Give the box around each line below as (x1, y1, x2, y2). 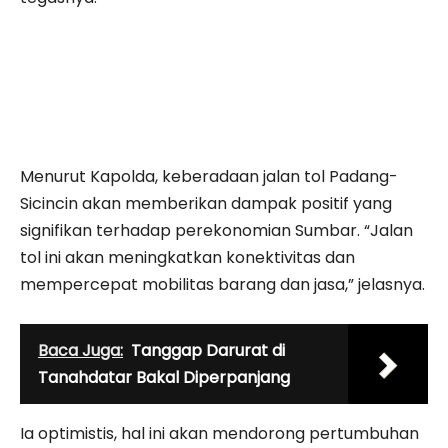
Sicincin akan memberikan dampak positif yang (20, 192, 392, 216)
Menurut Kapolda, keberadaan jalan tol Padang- (20, 165, 398, 189)
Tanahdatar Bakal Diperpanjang (38, 366, 290, 390)
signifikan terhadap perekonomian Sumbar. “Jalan (20, 219, 413, 243)
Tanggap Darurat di (131, 339, 285, 363)
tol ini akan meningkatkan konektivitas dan (20, 246, 355, 270)
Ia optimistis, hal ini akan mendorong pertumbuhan (20, 422, 419, 446)
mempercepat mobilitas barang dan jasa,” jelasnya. (20, 273, 425, 297)
